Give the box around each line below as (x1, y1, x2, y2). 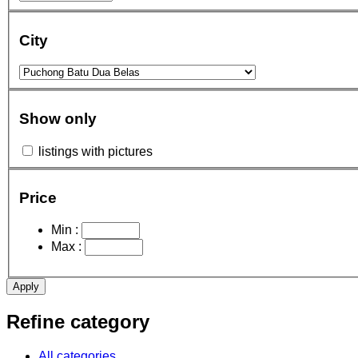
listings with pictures (38, 144, 153, 158)
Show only (19, 110, 97, 128)
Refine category (6, 310, 149, 332)
